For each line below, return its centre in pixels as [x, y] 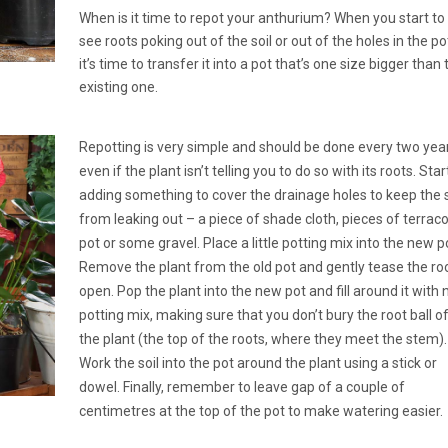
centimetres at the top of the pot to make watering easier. [260, 411]
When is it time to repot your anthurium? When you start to [261, 18]
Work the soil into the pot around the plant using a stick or [257, 363]
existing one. [118, 87]
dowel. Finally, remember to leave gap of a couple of [241, 387]
